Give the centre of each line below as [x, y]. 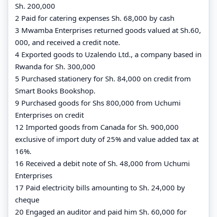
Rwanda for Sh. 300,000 [55, 66]
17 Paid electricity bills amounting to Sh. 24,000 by [100, 187]
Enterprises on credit [49, 115]
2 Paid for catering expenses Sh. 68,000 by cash [95, 18]
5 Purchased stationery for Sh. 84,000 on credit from [103, 78]
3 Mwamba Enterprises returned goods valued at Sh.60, [108, 30]
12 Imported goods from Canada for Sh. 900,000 [97, 127]
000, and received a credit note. [68, 42]
